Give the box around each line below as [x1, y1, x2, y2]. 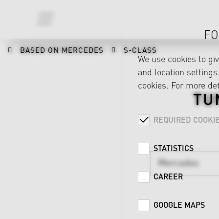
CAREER [153, 171, 183, 182]
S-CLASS [124, 44, 157, 55]
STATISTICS [153, 142, 194, 153]
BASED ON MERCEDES [20, 44, 104, 55]
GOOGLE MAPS [153, 199, 205, 210]
